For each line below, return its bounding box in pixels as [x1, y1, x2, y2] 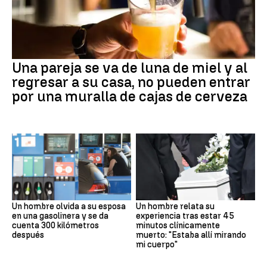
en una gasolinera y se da [12, 211, 108, 222]
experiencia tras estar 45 [136, 211, 234, 222]
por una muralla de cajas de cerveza [12, 87, 247, 105]
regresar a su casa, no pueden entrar [12, 73, 250, 91]
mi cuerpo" [136, 240, 178, 250]
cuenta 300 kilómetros [12, 221, 99, 231]
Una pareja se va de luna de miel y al [12, 58, 247, 76]
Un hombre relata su [136, 201, 215, 212]
